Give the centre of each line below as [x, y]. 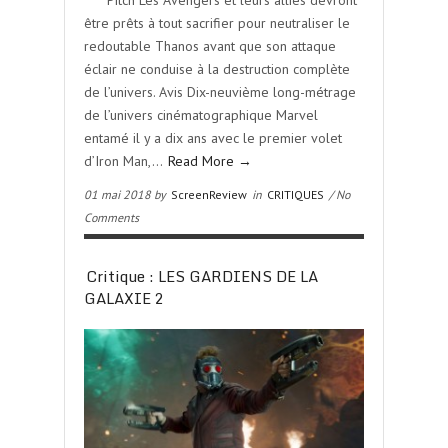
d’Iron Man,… [125, 161]
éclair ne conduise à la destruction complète [217, 69]
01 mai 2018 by [126, 194]
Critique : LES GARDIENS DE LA [202, 276]
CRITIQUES [295, 194]
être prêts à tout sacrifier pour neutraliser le [217, 23]
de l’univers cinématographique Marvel [201, 115]
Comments [111, 217]
